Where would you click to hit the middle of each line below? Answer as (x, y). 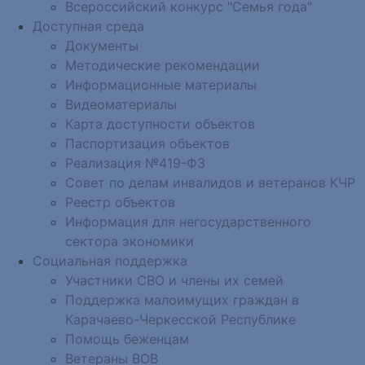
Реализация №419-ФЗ (135, 163)
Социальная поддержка (110, 260)
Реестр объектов (120, 202)
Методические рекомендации (163, 65)
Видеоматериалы (121, 104)
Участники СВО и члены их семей (174, 280)
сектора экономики (130, 241)
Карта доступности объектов (160, 123)
